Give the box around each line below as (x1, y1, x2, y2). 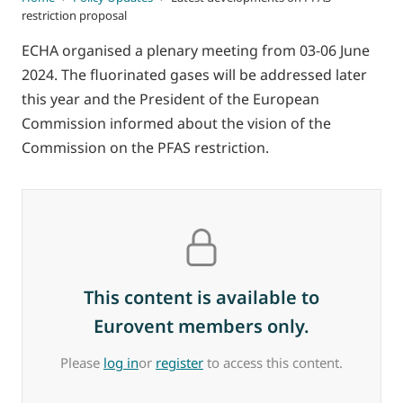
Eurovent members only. (94, 314, 309, 338)
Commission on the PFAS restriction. (22, 138, 269, 157)
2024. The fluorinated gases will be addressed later (22, 65, 367, 85)
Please (60, 354, 103, 372)
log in (103, 354, 139, 372)
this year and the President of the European (22, 89, 319, 109)
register (156, 354, 203, 372)
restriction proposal (22, 7, 127, 23)
